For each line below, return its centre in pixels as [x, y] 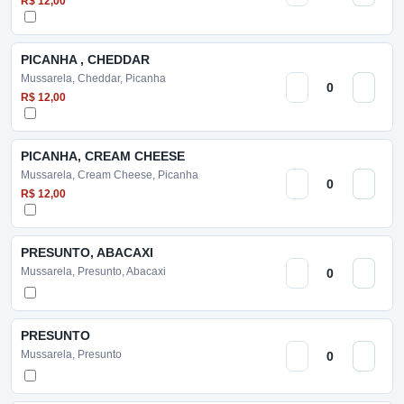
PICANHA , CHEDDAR [85, 60]
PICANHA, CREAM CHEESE [103, 156]
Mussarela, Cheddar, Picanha [93, 78]
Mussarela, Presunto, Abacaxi [93, 271]
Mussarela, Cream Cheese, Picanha [110, 175]
